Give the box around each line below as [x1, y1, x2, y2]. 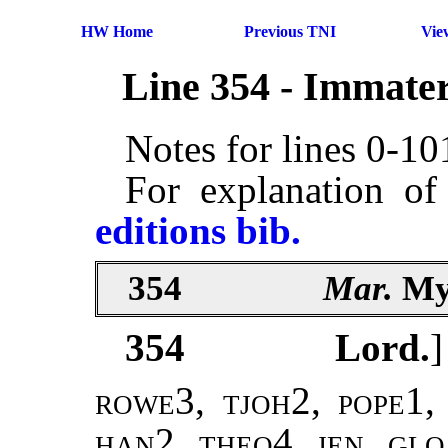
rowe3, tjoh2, [95, 379, 321, 423]
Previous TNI [243, 23, 336, 40]
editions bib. [95, 209, 301, 253]
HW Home [81, 23, 153, 40]
